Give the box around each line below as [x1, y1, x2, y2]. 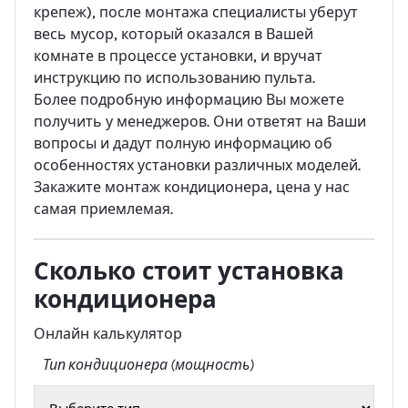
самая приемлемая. [34, 199, 173, 218]
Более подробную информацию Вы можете [34, 90, 344, 108]
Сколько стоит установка [34, 257, 344, 286]
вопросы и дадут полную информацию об [34, 134, 332, 152]
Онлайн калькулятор [34, 324, 182, 342]
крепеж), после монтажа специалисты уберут [34, 3, 358, 21]
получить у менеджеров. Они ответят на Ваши [34, 112, 366, 130]
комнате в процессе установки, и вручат [34, 46, 322, 65]
